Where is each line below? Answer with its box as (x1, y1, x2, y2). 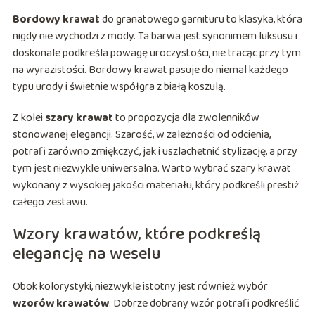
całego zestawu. (12, 193, 88, 212)
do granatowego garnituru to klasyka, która (99, 11, 302, 29)
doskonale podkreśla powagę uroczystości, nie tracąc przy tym (12, 44, 301, 63)
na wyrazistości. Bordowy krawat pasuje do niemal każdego (12, 61, 288, 79)
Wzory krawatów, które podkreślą (12, 221, 261, 249)
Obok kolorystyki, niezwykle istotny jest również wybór (12, 278, 268, 296)
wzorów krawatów (12, 295, 109, 313)
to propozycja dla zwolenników (112, 109, 259, 127)
